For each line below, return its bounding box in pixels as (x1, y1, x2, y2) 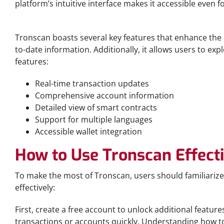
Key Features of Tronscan (15, 20, 109, 30)
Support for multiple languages (35, 114, 152, 125)
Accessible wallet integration (35, 126, 142, 137)
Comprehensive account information (35, 90, 174, 101)
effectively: (15, 182, 55, 193)
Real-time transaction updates (35, 78, 149, 89)
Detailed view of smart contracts (35, 102, 157, 113)
